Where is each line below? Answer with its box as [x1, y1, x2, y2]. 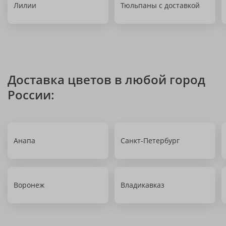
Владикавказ [121, 180, 164, 190]
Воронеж [14, 180, 44, 190]
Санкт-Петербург [121, 136, 180, 145]
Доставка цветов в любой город [8, 71, 205, 88]
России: [8, 86, 54, 103]
